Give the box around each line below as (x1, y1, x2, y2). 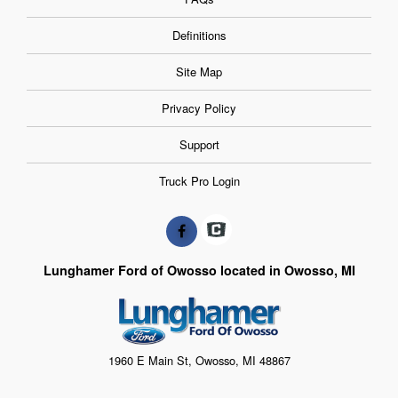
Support (179, 136, 219, 154)
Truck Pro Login (158, 172, 240, 190)
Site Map (176, 63, 222, 81)
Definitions (171, 27, 227, 44)
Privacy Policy (162, 99, 236, 117)
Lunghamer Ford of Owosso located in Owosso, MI (43, 260, 355, 279)
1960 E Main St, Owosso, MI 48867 (107, 351, 291, 369)
